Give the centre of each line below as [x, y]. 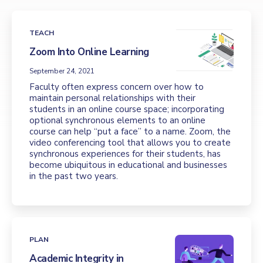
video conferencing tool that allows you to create [130, 143]
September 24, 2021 [62, 71]
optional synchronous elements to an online [117, 120]
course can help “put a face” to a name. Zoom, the [130, 131]
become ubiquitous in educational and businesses [128, 165]
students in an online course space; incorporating [127, 109]
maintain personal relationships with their [112, 98]
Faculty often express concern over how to [117, 87]
